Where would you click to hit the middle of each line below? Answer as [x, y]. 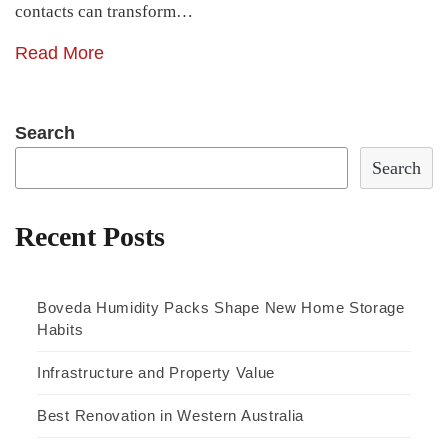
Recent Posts [90, 237]
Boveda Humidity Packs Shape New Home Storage [221, 308]
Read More [59, 52]
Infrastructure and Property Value [156, 373]
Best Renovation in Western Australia [171, 416]
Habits [60, 330]
